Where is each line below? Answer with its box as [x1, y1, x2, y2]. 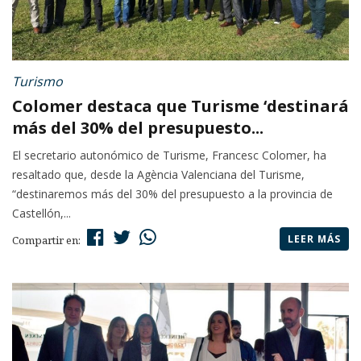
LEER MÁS [288, 232, 341, 247]
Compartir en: [12, 233, 83, 248]
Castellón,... [12, 205, 71, 222]
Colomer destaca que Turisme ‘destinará [12, 95, 349, 118]
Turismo [12, 73, 63, 91]
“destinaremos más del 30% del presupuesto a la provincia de [12, 186, 333, 202]
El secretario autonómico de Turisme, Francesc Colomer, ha [12, 147, 326, 164]
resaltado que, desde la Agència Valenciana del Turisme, [12, 167, 305, 183]
